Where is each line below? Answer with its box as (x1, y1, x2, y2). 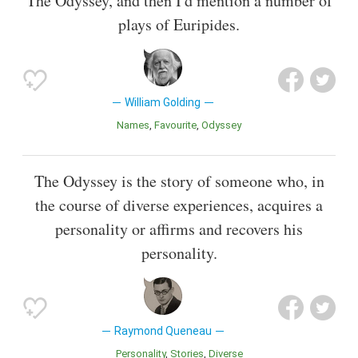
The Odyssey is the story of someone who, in (34, 169, 324, 192)
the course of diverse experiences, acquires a (35, 193, 323, 216)
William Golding (125, 96, 201, 109)
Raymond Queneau (113, 324, 212, 337)
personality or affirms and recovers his (55, 217, 303, 240)
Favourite (160, 119, 197, 132)
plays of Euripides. (118, 14, 240, 36)
